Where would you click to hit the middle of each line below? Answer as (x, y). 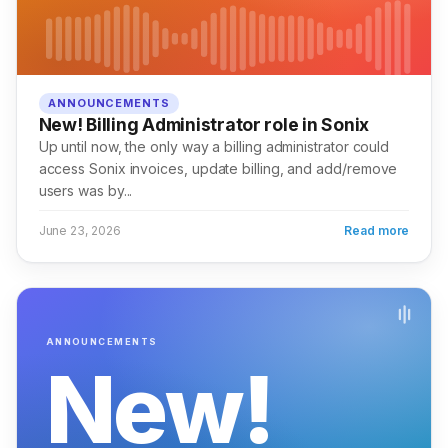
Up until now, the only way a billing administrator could (214, 147)
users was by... (85, 191)
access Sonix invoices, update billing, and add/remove (218, 169)
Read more (377, 231)
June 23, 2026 (79, 231)
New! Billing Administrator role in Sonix (204, 125)
